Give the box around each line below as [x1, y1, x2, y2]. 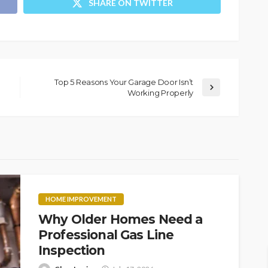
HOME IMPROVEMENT [45, 194, 117, 203]
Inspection [38, 242, 105, 258]
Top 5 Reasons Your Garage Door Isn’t [54, 77, 193, 87]
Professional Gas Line [38, 227, 174, 242]
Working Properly [127, 87, 193, 98]
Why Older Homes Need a [38, 211, 203, 227]
